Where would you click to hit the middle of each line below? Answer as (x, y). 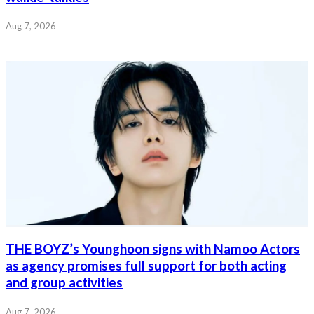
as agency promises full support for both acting (146, 266)
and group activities (64, 283)
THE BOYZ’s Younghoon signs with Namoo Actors (153, 249)
